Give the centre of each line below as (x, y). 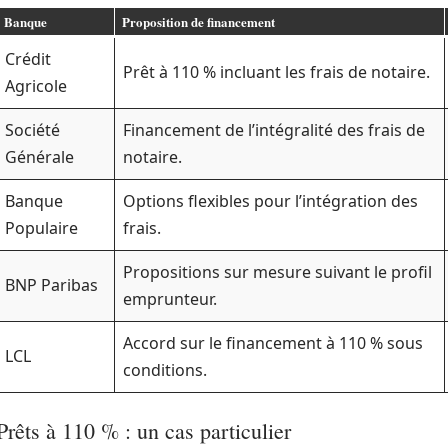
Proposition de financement (198, 21)
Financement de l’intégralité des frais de (274, 130)
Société (32, 130)
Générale (39, 157)
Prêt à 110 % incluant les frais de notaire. (276, 72)
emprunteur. (170, 299)
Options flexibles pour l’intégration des (270, 201)
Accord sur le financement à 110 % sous (273, 343)
